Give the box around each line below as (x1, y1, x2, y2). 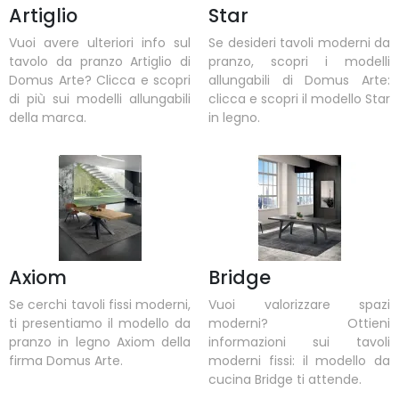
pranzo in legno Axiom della (9, 333, 191, 352)
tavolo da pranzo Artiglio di (9, 52, 191, 70)
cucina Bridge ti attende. (208, 370, 362, 389)
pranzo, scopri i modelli (208, 52, 390, 70)
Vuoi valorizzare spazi (208, 296, 390, 314)
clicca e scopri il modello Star (208, 89, 390, 108)
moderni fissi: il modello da (208, 352, 390, 370)
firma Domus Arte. (9, 352, 123, 370)
